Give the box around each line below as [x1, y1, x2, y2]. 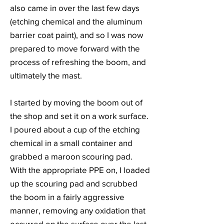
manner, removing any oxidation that [10, 205, 145, 215]
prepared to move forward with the [10, 43, 140, 53]
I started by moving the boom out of [10, 97, 142, 107]
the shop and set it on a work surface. [10, 111, 148, 120]
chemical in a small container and [10, 138, 132, 147]
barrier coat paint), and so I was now [10, 30, 143, 39]
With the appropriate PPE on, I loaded [10, 165, 150, 174]
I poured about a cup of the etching [10, 124, 140, 134]
